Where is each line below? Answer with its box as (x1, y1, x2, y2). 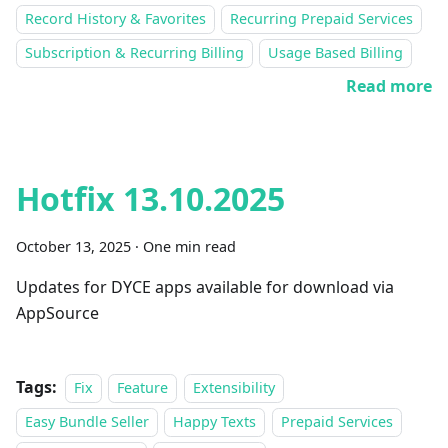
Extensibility (192, 378, 275, 397)
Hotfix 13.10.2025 (16, 177, 285, 220)
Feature (117, 378, 169, 397)
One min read (143, 237, 236, 256)
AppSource (16, 302, 99, 324)
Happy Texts (173, 412, 257, 431)
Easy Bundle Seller (25, 412, 149, 431)
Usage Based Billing (268, 43, 404, 62)
